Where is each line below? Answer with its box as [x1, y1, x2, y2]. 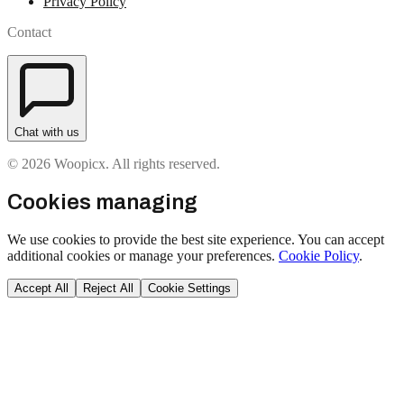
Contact [7, 24, 51, 40]
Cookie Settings [148, 280, 231, 295]
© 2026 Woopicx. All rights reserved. [7, 156, 220, 171]
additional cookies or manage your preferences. [7, 247, 275, 263]
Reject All [83, 280, 133, 295]
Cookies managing [7, 189, 197, 214]
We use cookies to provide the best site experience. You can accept [7, 231, 384, 247]
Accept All [14, 280, 69, 295]
